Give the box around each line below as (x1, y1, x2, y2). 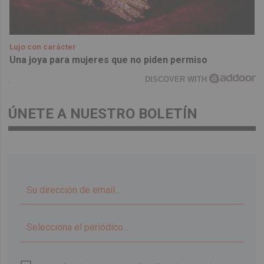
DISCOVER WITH (145, 74, 210, 84)
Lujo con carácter (9, 42, 77, 51)
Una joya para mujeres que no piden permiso (9, 54, 208, 65)
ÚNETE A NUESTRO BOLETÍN (8, 105, 198, 122)
